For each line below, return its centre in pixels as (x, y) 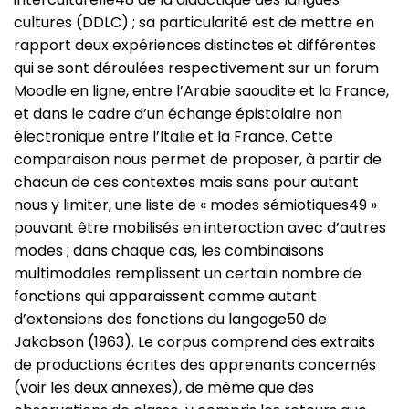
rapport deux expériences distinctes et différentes (195, 45)
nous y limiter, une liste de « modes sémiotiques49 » (195, 205)
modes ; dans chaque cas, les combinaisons (169, 251)
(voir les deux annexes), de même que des (164, 388)
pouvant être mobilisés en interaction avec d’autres (200, 228)
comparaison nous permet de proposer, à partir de (198, 159)
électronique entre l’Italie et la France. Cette (173, 136)
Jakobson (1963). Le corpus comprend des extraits (194, 342)
